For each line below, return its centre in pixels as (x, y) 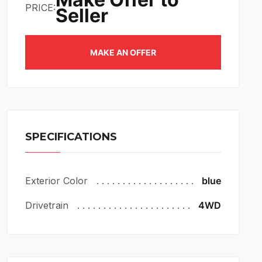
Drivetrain (47, 205)
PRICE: (41, 7)
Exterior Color (57, 181)
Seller (82, 15)
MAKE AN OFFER (123, 52)
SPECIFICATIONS (71, 137)
